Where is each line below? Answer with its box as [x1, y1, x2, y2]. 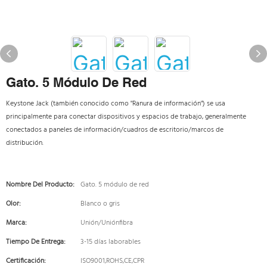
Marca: [6, 217, 27, 229]
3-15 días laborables [80, 236, 141, 248]
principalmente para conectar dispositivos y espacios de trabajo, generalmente [6, 111, 246, 123]
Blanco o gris [80, 198, 120, 210]
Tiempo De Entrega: [6, 236, 66, 248]
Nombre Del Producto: [6, 179, 74, 191]
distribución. [6, 137, 44, 149]
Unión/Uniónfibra [80, 217, 133, 229]
